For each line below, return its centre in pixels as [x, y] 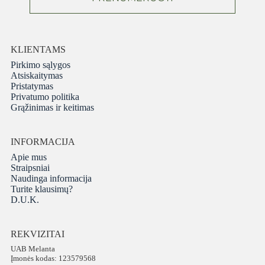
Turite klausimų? [41, 189]
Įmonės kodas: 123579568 [53, 258]
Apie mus [28, 157]
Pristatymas [32, 86]
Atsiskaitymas [36, 76]
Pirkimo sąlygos [40, 65]
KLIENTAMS [38, 50]
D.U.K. [25, 200]
